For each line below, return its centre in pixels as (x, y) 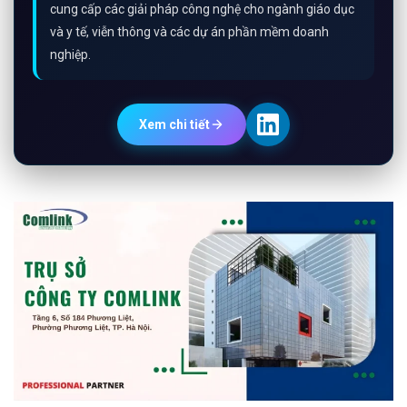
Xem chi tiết (174, 124)
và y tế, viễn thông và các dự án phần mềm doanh (189, 31)
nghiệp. (70, 54)
